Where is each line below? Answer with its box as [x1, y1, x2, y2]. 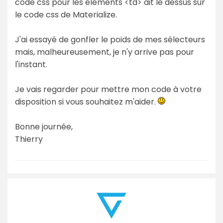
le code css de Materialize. [15, 8, 117, 20]
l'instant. [15, 58, 47, 70]
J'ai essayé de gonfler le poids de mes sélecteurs [15, 33, 205, 45]
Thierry [15, 133, 43, 145]
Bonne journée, [15, 120, 73, 132]
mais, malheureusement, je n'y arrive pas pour [15, 46, 194, 58]
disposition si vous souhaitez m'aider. [15, 96, 158, 108]
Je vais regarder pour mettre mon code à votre [15, 83, 202, 95]
